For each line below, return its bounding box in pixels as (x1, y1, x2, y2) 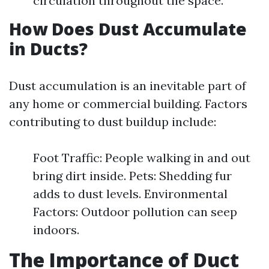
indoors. (33, 222, 79, 237)
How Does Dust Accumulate (9, 17, 247, 40)
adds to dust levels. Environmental (33, 186, 228, 201)
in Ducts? (9, 37, 88, 60)
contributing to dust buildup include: (9, 114, 216, 129)
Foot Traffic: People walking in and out (33, 150, 250, 165)
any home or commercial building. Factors (9, 96, 247, 111)
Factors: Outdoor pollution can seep (33, 204, 237, 219)
